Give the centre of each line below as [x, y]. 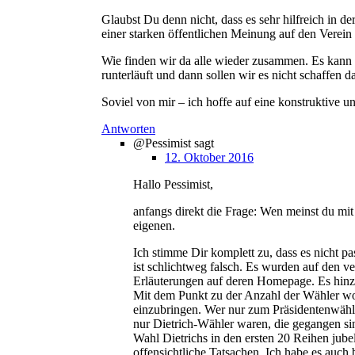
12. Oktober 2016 [209, 158]
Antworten [128, 129]
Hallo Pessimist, [173, 185]
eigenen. [154, 226]
